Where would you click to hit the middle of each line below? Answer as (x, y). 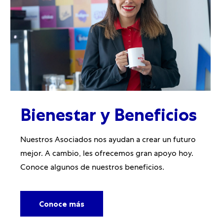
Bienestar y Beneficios (108, 115)
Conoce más (61, 203)
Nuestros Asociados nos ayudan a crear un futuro (108, 140)
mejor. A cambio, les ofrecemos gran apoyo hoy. (107, 154)
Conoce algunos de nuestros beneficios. (92, 168)
